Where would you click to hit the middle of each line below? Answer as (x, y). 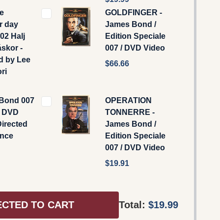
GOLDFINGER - (134, 12)
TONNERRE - (130, 112)
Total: (134, 205)
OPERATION (128, 100)
